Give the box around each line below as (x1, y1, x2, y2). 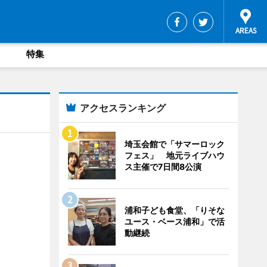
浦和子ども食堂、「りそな (124, 205, 225, 215)
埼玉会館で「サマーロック (124, 139, 225, 149)
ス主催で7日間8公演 (124, 162, 201, 172)
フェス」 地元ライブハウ (124, 150, 225, 160)
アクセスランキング (79, 102, 166, 114)
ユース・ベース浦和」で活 (124, 216, 225, 226)
